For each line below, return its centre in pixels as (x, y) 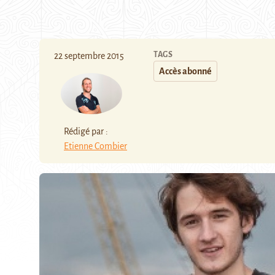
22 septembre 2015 (89, 56)
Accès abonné (185, 71)
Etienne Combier (95, 146)
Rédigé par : (86, 131)
